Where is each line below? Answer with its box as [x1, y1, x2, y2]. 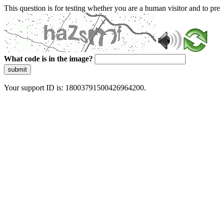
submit [8, 66, 27, 73]
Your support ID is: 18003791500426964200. [4, 83, 146, 92]
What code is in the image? [4, 55, 93, 63]
